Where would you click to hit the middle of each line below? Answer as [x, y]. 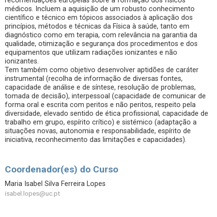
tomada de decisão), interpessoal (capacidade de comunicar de [105, 96]
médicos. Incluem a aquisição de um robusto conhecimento [100, 9]
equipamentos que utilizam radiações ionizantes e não [91, 53]
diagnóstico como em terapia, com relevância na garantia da [101, 35]
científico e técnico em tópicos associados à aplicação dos [99, 18]
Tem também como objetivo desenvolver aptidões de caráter [102, 70]
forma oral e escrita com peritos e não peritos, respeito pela [100, 105]
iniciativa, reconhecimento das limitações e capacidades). [96, 140]
